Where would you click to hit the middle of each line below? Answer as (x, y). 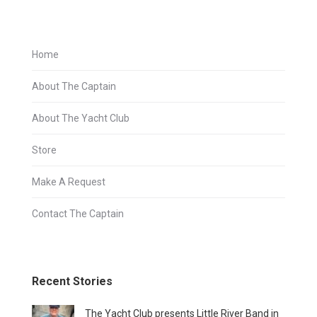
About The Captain (74, 86)
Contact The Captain (78, 214)
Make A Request (69, 182)
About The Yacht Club (81, 118)
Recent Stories (72, 281)
